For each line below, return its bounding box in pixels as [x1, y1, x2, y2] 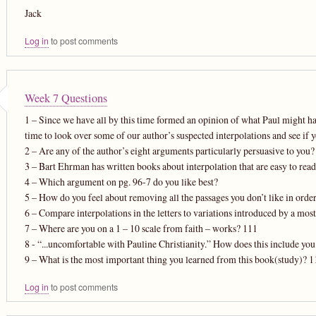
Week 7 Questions [24, 90, 107, 106]
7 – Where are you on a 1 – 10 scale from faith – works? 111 [24, 221, 257, 235]
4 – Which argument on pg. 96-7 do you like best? [24, 174, 218, 188]
